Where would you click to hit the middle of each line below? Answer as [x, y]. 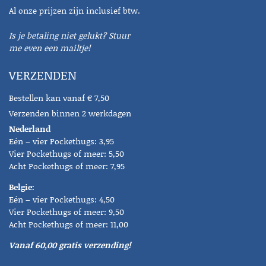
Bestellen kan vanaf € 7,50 [59, 97]
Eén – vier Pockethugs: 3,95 [61, 141]
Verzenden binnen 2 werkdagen [70, 113]
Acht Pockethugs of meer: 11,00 [69, 224]
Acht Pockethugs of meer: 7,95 [67, 166]
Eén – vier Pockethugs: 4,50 [62, 199]
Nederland [30, 128]
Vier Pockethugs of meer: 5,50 [66, 153]
